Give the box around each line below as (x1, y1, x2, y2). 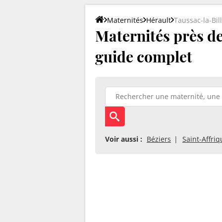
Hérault (146, 15, 171, 25)
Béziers (147, 134, 171, 144)
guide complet (95, 46, 192, 66)
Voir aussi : (105, 134, 142, 144)
